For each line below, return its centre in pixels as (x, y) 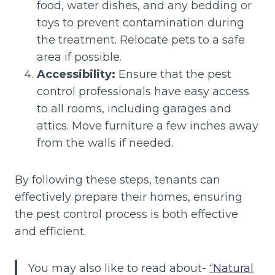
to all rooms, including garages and (134, 109)
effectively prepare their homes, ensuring (129, 197)
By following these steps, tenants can (118, 180)
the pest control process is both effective (126, 214)
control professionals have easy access (143, 91)
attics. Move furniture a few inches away (148, 126)
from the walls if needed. (105, 143)
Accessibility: (76, 74)
